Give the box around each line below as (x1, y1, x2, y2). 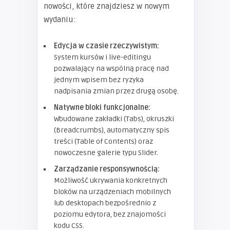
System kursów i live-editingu (54, 53, 151, 62)
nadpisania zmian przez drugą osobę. (54, 87, 179, 96)
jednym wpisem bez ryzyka (54, 75, 144, 85)
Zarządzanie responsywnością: (54, 165, 160, 174)
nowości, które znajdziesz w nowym (44, 2, 169, 11)
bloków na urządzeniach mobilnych (54, 187, 171, 197)
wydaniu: (44, 15, 76, 25)
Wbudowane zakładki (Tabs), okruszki (54, 114, 174, 124)
